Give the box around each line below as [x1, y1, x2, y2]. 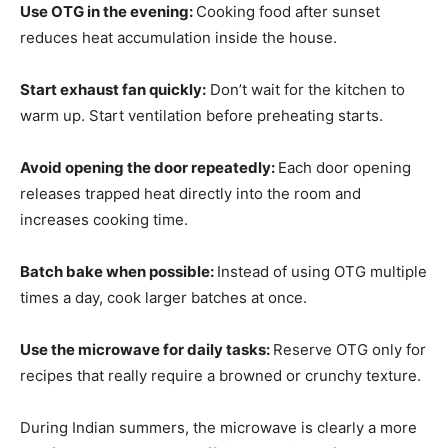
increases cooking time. [20, 209, 188, 229]
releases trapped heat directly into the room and [20, 183, 361, 203]
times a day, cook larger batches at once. [20, 287, 307, 307]
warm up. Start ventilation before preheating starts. [20, 105, 383, 125]
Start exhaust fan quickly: [20, 79, 206, 99]
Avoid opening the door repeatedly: [20, 157, 278, 177]
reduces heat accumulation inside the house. [20, 27, 337, 47]
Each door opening [278, 157, 411, 177]
